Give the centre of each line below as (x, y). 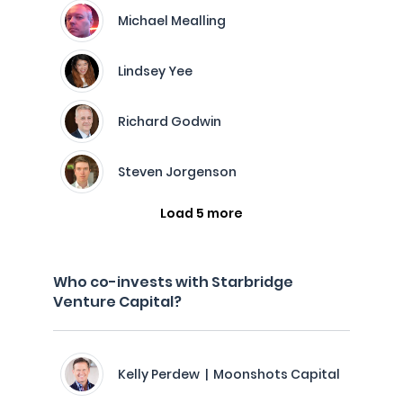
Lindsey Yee (155, 71)
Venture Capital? (117, 302)
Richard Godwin (170, 121)
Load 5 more (201, 213)
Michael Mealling (172, 21)
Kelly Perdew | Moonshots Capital (229, 374)
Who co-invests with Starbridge (173, 282)
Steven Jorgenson (177, 172)
